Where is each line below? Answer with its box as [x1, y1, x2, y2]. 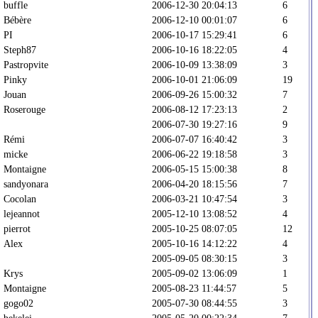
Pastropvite [4, 58, 48, 70]
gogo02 [4, 297, 33, 309]
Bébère [4, 13, 31, 26]
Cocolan [4, 192, 36, 204]
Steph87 [4, 43, 36, 55]
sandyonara [4, 177, 48, 190]
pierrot [4, 222, 31, 234]
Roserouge [4, 103, 45, 115]
